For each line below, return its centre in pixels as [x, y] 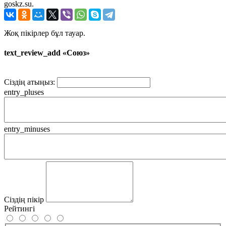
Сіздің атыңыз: [30, 82]
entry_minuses [27, 129]
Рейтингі [19, 209]
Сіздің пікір [24, 200]
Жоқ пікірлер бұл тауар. [45, 33]
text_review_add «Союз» [47, 53]
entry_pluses [24, 92]
